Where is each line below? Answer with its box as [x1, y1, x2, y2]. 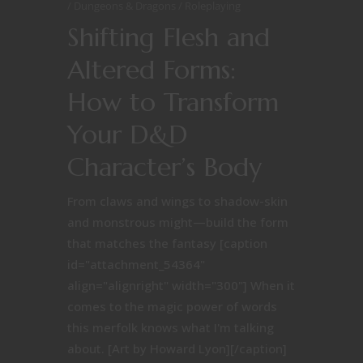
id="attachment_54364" [67, 256, 205, 273]
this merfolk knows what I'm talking [67, 319, 274, 336]
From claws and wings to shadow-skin [67, 193, 288, 210]
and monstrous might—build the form [67, 214, 288, 231]
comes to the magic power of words [67, 298, 277, 315]
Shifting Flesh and [67, 21, 270, 54]
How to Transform [67, 86, 279, 119]
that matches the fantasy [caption [67, 235, 267, 252]
